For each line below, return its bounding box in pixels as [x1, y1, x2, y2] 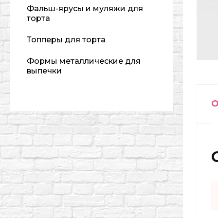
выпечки [27, 66, 62, 75]
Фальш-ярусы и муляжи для [27, 4, 143, 13]
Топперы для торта [27, 35, 106, 44]
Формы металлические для [27, 56, 141, 66]
